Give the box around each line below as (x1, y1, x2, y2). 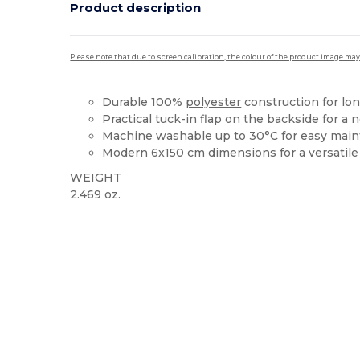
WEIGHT (70, 170, 122, 185)
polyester (186, 94, 242, 109)
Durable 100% (102, 94, 186, 109)
